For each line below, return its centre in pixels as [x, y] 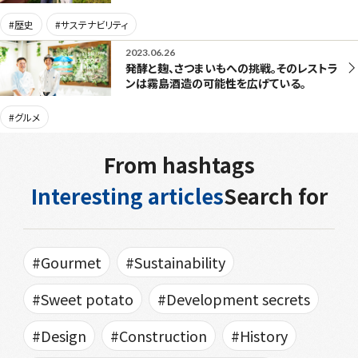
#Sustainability [175, 262]
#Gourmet [66, 262]
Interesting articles [127, 195]
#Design [59, 335]
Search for [275, 195]
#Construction [158, 335]
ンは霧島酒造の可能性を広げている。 [215, 84]
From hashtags [179, 164]
